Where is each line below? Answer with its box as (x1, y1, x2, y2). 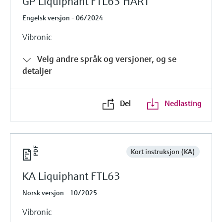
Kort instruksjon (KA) (130, 147, 195, 156)
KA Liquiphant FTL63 (22, 169, 120, 183)
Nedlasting (164, 98, 202, 108)
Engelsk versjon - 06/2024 (22, 13, 103, 22)
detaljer (22, 64, 52, 76)
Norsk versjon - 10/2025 (22, 188, 97, 197)
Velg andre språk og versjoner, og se (37, 53, 176, 64)
